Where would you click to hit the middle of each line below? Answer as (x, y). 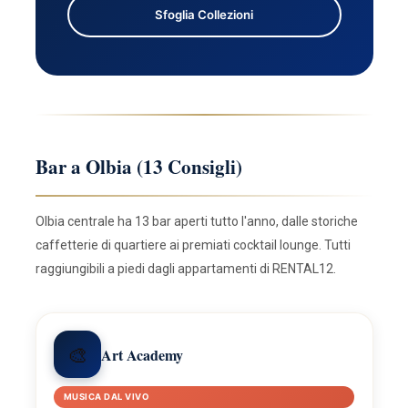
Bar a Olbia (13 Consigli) (138, 167)
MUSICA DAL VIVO (106, 397)
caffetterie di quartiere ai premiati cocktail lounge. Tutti (193, 245)
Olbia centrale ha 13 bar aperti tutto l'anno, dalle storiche (196, 221)
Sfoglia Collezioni (204, 14)
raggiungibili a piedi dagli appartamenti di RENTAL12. (185, 268)
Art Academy (143, 354)
